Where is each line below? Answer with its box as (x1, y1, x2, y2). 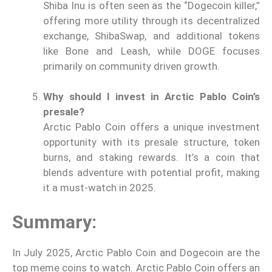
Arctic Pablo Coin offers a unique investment (43, 121, 260, 134)
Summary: (12, 211, 97, 233)
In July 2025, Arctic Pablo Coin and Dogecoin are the (12, 246, 260, 259)
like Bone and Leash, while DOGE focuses (43, 44, 260, 57)
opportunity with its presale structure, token (43, 136, 260, 149)
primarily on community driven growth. (43, 59, 220, 72)
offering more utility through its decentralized (43, 14, 260, 27)
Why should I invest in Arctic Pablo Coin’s (43, 90, 260, 103)
